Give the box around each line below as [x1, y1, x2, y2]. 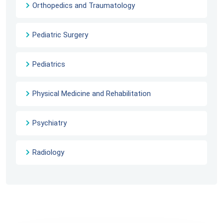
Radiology [32, 148, 64, 157]
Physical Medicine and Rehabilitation [32, 89, 151, 99]
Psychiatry [32, 118, 67, 128]
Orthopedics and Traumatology [32, 1, 135, 10]
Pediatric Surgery [32, 30, 88, 40]
